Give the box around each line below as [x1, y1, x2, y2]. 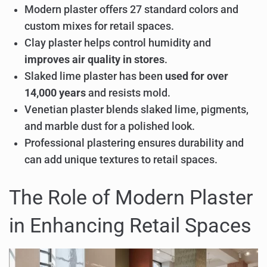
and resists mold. [86, 87, 171, 100]
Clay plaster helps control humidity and [24, 37, 212, 49]
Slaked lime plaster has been [24, 70, 166, 83]
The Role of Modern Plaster [9, 185, 253, 210]
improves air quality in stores [24, 54, 165, 66]
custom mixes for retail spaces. [24, 20, 175, 33]
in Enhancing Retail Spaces [9, 213, 252, 238]
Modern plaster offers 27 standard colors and [24, 4, 239, 16]
